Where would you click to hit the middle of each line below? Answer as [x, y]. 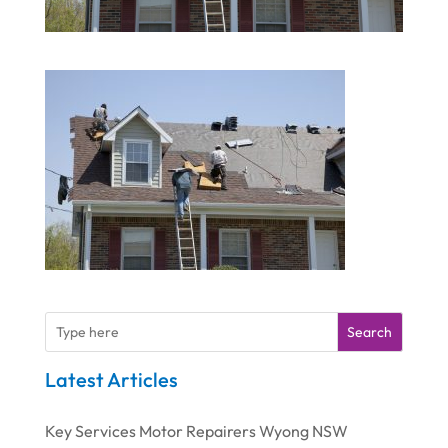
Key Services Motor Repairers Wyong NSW [196, 431]
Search [370, 332]
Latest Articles [111, 380]
